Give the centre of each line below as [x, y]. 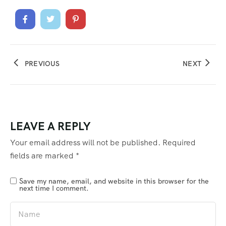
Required [179, 142]
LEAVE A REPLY [50, 126]
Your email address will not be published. [85, 142]
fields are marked [43, 155]
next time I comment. [54, 188]
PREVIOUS [42, 63]
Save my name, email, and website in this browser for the [114, 181]
